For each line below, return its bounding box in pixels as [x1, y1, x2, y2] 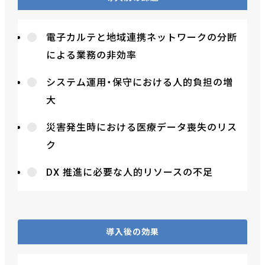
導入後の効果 [106, 227, 159, 237]
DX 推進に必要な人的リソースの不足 [46, 166, 213, 178]
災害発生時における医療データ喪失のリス [46, 121, 237, 133]
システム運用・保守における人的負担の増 [46, 76, 233, 88]
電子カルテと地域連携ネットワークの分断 [46, 31, 237, 43]
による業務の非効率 [46, 49, 137, 61]
